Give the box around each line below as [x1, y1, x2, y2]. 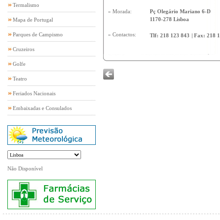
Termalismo [13, 2, 39, 8]
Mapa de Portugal [13, 17, 53, 23]
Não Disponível [7, 165, 43, 171]
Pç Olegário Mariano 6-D [150, 8, 211, 14]
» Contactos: [108, 31, 136, 37]
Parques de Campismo [13, 31, 63, 37]
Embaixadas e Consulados [13, 105, 72, 111]
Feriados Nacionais [13, 90, 55, 96]
